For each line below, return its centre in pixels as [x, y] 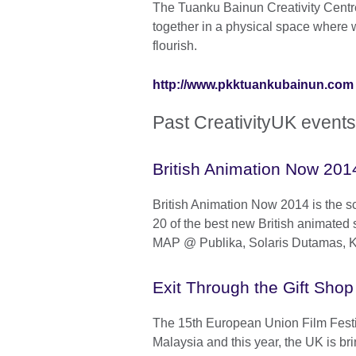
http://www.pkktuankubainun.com [253, 85]
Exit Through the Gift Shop [253, 288]
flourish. [176, 46]
